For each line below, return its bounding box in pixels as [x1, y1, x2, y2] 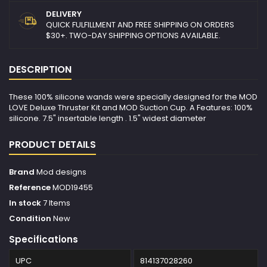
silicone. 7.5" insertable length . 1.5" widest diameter [9, 113, 206, 125]
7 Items [43, 197, 70, 209]
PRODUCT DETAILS [9, 138, 96, 152]
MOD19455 [52, 182, 93, 194]
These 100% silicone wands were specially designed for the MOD [9, 91, 257, 103]
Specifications [9, 233, 78, 246]
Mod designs [36, 166, 86, 178]
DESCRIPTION [9, 63, 72, 77]
